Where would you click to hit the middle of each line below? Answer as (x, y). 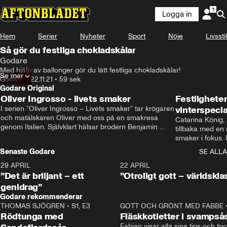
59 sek (70, 79)
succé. (186, 156)
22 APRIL (135, 165)
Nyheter (93, 36)
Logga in (177, 14)
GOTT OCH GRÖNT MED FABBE (172, 206)
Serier (48, 36)
